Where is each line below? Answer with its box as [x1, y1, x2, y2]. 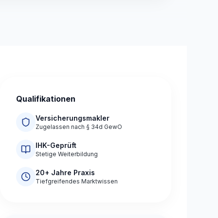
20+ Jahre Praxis [36, 168, 95, 177]
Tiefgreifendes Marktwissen [36, 178, 118, 185]
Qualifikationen [16, 94, 75, 104]
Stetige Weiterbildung [36, 150, 98, 158]
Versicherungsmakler [36, 114, 109, 123]
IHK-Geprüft [36, 141, 76, 150]
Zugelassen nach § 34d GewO [36, 123, 122, 131]
